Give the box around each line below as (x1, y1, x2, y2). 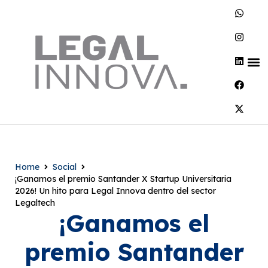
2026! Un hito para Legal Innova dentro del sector (15, 185, 216, 196)
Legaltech (15, 197, 55, 208)
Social (53, 162, 77, 172)
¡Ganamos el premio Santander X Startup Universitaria (15, 173, 232, 184)
